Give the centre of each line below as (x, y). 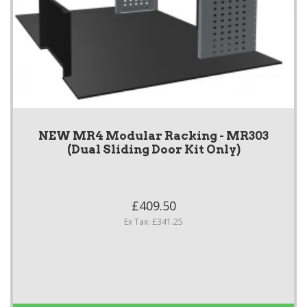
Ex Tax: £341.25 (153, 222)
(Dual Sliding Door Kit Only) (153, 150)
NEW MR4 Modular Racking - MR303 (153, 136)
